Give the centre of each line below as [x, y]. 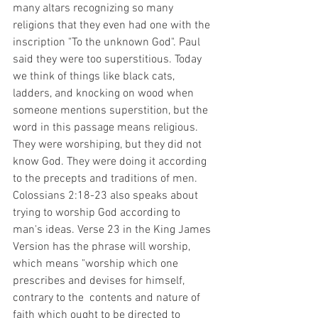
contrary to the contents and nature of [108, 298]
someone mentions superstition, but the [112, 111]
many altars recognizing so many [94, 9]
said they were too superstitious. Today [109, 60]
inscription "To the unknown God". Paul [108, 43]
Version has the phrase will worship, [103, 247]
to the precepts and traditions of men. [106, 179]
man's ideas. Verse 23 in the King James [113, 230]
